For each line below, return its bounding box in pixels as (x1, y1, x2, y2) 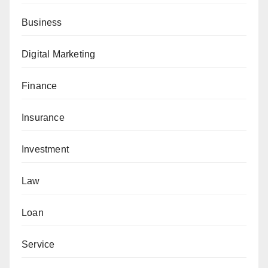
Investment (22, 144, 69, 154)
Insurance (22, 112, 65, 123)
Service (22, 239, 55, 249)
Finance (22, 81, 57, 91)
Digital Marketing (22, 49, 96, 59)
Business (22, 17, 62, 28)
